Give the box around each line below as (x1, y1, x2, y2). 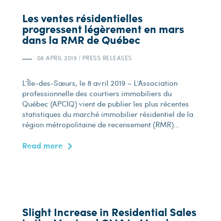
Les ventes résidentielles (22, 10, 143, 26)
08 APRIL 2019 (37, 54, 79, 62)
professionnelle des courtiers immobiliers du (22, 88, 172, 98)
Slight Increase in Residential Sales (22, 204, 196, 220)
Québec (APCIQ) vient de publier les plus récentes (22, 99, 189, 109)
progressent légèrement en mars (22, 21, 184, 37)
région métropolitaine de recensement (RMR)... (22, 119, 180, 129)
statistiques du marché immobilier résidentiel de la (22, 109, 193, 119)
